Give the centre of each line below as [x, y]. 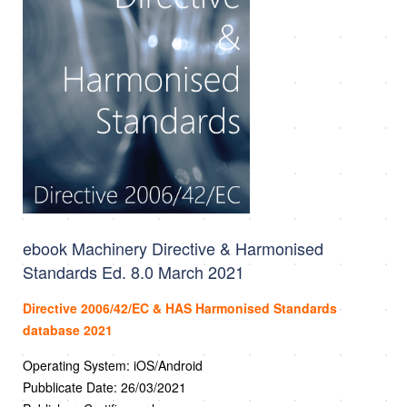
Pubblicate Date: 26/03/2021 [104, 387]
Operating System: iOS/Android [113, 365]
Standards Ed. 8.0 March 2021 [134, 271]
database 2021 [68, 329]
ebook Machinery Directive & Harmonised [173, 248]
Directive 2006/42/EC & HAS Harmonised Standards [180, 308]
